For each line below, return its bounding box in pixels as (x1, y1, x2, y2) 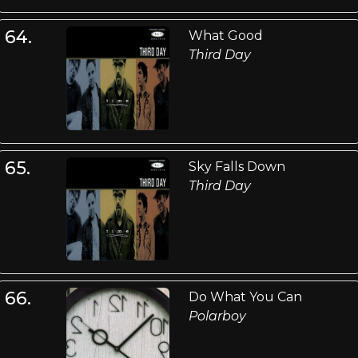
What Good (188, 28, 263, 44)
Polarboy (188, 308, 246, 324)
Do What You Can (188, 288, 302, 304)
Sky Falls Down (188, 158, 285, 174)
